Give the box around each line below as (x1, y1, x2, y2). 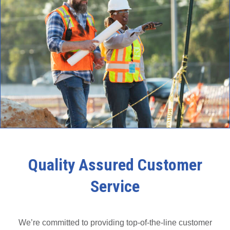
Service (90, 177, 140, 196)
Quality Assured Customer (28, 155, 202, 175)
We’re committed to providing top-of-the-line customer (18, 218, 212, 227)
